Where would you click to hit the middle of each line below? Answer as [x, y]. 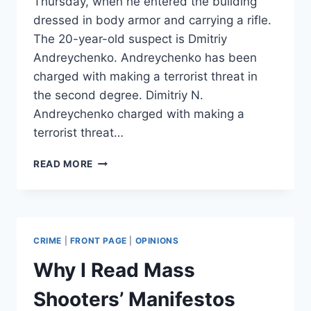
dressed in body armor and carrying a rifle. [152, 20]
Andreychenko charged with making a [139, 114]
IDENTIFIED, [122, 204]
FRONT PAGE [98, 240]
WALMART [119, 175]
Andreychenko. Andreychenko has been [145, 57]
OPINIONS [157, 240]
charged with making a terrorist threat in [145, 76]
